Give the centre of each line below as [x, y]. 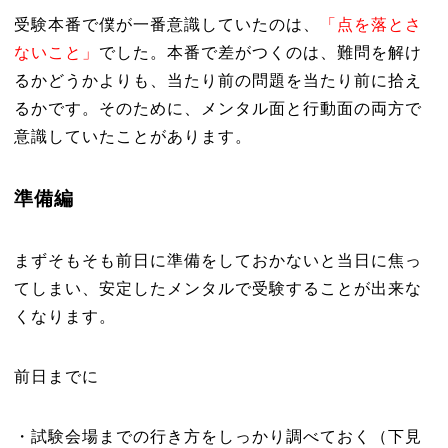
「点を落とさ [370, 24]
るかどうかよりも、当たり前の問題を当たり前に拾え [217, 80]
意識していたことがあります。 [132, 136]
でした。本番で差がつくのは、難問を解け [260, 52]
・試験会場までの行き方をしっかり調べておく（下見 [217, 436]
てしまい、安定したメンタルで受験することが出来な [217, 288]
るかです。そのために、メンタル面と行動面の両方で [217, 108]
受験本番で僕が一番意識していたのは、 [166, 24]
